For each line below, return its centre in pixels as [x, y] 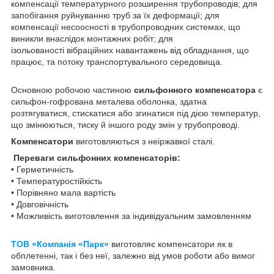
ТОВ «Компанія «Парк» [60, 244]
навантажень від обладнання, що [182, 50]
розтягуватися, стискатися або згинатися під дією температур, [136, 113]
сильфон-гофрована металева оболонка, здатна [109, 101]
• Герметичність [43, 169]
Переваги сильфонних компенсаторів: [97, 157]
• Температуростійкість [58, 181]
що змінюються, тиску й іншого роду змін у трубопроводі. [125, 124]
